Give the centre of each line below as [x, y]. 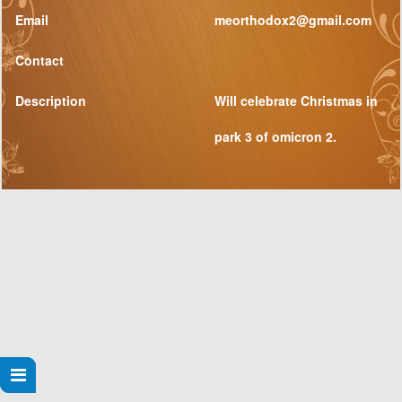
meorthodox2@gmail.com [293, 20]
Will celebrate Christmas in [296, 100]
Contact [39, 60]
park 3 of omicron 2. [275, 136]
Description [51, 100]
